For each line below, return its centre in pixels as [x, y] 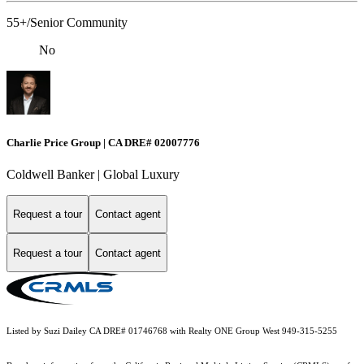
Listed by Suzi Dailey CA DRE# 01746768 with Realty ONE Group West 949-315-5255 [172, 331]
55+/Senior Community [67, 23]
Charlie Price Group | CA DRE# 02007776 [103, 142]
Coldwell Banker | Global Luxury [93, 174]
